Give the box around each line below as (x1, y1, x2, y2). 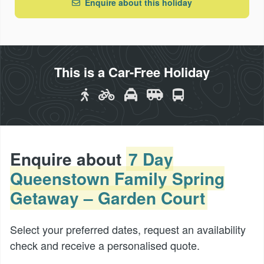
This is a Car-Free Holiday (54, 62, 210, 81)
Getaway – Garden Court (10, 185, 205, 210)
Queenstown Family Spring (10, 166, 225, 190)
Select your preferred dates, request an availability (10, 221, 246, 237)
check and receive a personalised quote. (10, 237, 200, 253)
